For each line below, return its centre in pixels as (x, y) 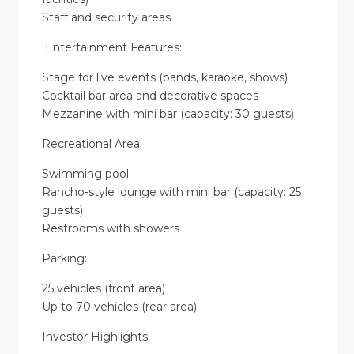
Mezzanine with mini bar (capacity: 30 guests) (168, 114)
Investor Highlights (94, 337)
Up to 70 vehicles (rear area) (119, 307)
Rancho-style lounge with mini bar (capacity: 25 (171, 192)
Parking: (64, 259)
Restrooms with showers (110, 229)
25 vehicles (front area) (103, 289)
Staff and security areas (106, 18)
